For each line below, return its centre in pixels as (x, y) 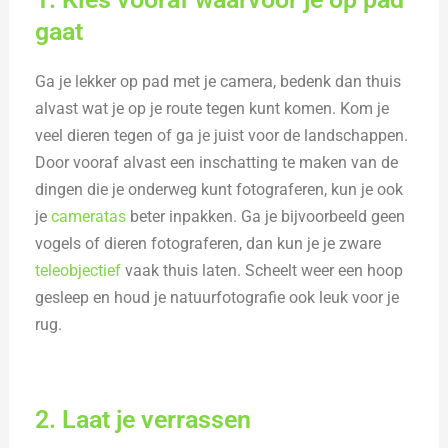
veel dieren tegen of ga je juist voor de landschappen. (222, 135)
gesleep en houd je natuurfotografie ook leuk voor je (217, 297)
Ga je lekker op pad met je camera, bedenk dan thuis (218, 81)
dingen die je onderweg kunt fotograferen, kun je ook (219, 189)
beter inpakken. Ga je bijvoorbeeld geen (266, 216)
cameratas (89, 216)
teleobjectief (78, 270)
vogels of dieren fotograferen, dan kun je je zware (208, 243)
